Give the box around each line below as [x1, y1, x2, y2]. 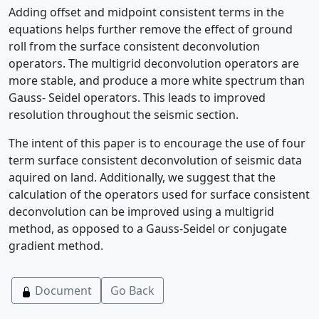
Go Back [110, 283, 155, 298]
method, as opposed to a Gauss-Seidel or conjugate [9, 221, 287, 236]
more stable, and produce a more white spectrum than [9, 73, 305, 88]
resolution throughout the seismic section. [9, 107, 239, 122]
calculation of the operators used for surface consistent [9, 187, 310, 202]
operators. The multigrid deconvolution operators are [9, 56, 299, 71]
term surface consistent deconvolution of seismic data [9, 152, 302, 168]
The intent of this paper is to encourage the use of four [9, 135, 305, 151]
